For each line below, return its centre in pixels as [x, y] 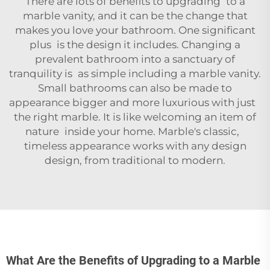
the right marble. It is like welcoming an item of [135, 117]
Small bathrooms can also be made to [135, 88]
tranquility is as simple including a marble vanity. [135, 73]
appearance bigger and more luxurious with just [135, 102]
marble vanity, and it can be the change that [135, 15]
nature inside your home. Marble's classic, [135, 131]
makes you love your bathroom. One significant [135, 30]
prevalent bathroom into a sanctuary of [135, 59]
